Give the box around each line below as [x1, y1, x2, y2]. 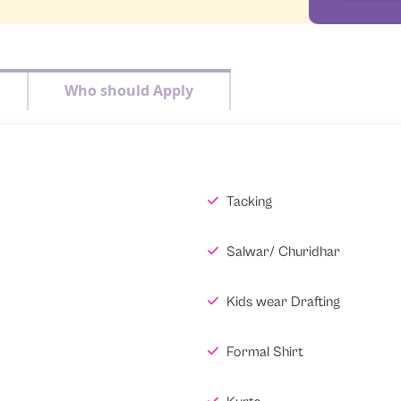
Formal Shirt [223, 343, 304, 360]
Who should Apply [64, 80, 193, 100]
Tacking [223, 192, 273, 209]
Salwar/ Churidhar [223, 243, 341, 260]
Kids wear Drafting [223, 293, 341, 310]
